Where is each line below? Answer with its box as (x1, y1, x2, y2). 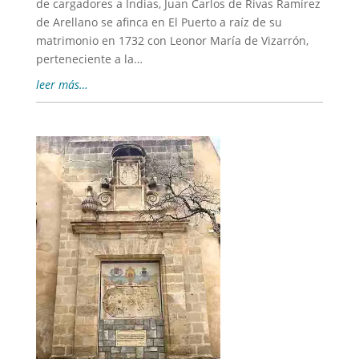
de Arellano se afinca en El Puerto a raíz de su (35, 14, 282, 30)
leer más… (35, 77, 88, 93)
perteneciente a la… (35, 51, 143, 67)
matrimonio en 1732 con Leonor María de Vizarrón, (35, 33, 309, 49)
